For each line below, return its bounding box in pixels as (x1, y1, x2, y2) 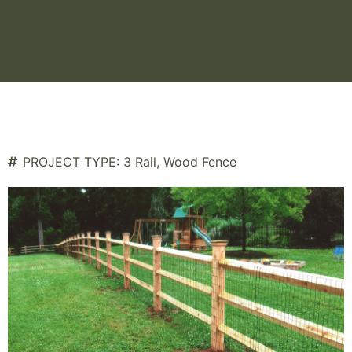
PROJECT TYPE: (23, 154, 119, 170)
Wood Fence (163, 154, 236, 170)
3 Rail (123, 154, 156, 170)
